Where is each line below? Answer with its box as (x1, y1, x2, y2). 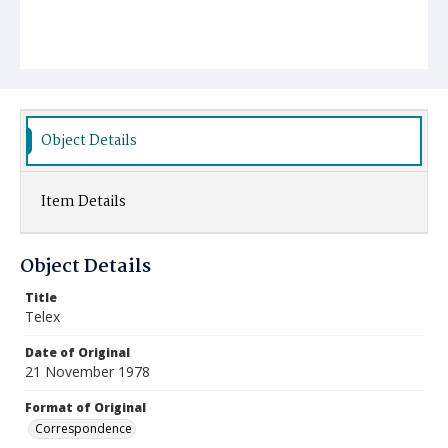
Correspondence (35, 420, 132, 437)
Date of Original (25, 344, 130, 361)
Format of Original (25, 399, 146, 416)
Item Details (41, 190, 126, 214)
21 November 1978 (25, 362, 150, 381)
